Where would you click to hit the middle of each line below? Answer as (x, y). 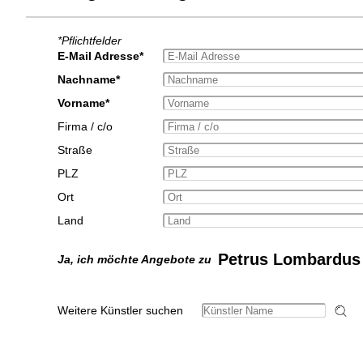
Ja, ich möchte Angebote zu (137, 260)
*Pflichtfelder (89, 41)
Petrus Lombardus (289, 260)
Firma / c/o (85, 127)
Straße (75, 150)
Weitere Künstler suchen (120, 311)
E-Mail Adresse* (100, 56)
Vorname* (83, 103)
